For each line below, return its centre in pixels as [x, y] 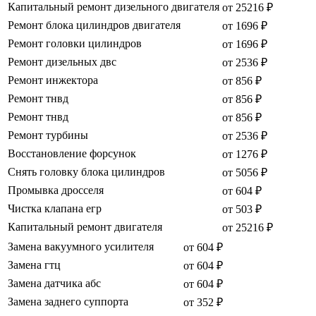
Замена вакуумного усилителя [81, 247]
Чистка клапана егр [55, 209]
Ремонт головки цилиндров [75, 44]
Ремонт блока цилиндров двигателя [94, 25]
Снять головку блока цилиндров [86, 172]
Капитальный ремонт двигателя [85, 227]
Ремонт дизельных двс [62, 62]
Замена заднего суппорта [68, 302]
